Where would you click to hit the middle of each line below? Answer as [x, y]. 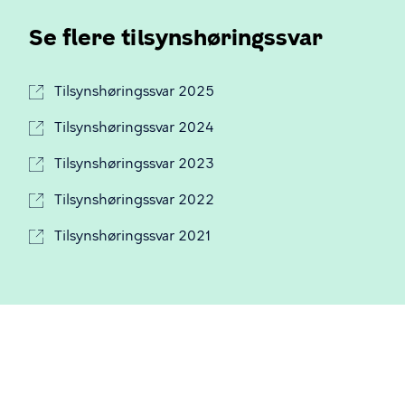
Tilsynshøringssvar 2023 [134, 163]
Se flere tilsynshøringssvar [176, 37]
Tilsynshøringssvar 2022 [134, 199]
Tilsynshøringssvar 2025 [134, 91]
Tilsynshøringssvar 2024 [134, 127]
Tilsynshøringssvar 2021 [133, 235]
